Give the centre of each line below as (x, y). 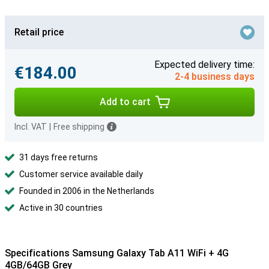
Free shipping (79, 127)
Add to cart (125, 102)
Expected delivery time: (204, 65)
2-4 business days (215, 77)
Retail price (39, 32)
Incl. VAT (31, 127)
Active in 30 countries (61, 208)
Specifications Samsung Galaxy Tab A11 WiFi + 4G (117, 253)
